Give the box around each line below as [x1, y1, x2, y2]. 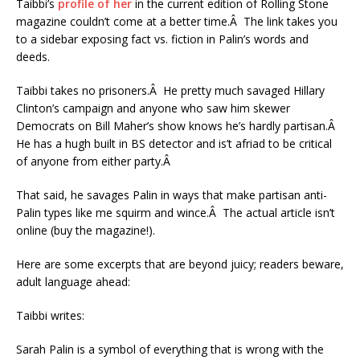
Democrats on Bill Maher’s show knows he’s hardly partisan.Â [16, 118, 338, 133]
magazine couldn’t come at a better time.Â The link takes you [16, 14, 337, 29]
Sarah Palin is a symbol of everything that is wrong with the [16, 342, 324, 357]
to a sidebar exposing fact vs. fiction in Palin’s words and [16, 31, 309, 47]
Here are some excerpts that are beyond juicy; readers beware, [16, 256, 344, 272]
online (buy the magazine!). [16, 223, 155, 238]
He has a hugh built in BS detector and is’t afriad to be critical [16, 136, 332, 151]
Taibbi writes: [16, 308, 84, 323]
